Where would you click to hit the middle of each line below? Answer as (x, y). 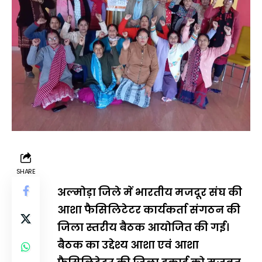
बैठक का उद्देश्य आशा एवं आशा (128, 244)
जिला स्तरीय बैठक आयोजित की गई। (143, 227)
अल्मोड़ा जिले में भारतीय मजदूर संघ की (150, 192)
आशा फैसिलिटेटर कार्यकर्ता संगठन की (149, 209)
